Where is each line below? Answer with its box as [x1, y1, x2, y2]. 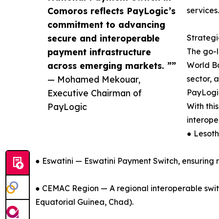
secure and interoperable [47, 32, 160, 44]
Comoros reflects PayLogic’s [47, 5, 175, 16]
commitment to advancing [47, 19, 165, 30]
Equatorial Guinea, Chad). [35, 197, 133, 207]
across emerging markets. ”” [47, 60, 176, 71]
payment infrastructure [47, 46, 151, 57]
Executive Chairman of [47, 87, 142, 98]
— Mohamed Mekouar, [47, 73, 140, 85]
